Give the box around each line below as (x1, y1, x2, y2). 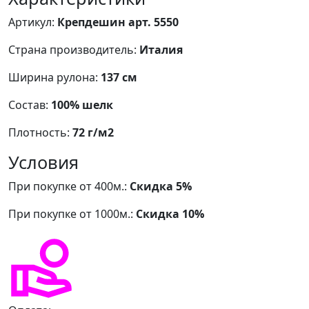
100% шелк (51, 97, 113, 112)
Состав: (8, 97, 51, 112)
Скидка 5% (130, 178, 192, 194)
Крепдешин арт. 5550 (57, 14, 179, 30)
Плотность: (8, 124, 72, 140)
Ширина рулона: (8, 69, 101, 85)
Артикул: (8, 14, 57, 30)
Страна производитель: (8, 41, 139, 57)
